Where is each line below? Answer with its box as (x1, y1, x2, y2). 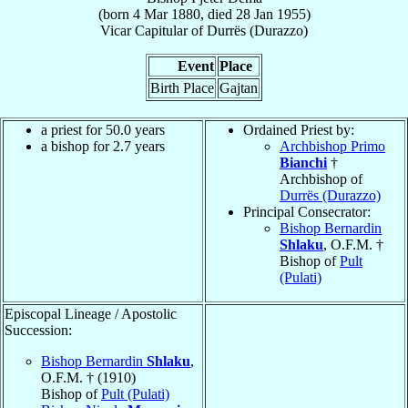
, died (199, 5, 236, 22)
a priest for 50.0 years (41, 121, 165, 138)
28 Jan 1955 (235, 5, 306, 22)
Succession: (5, 321, 72, 338)
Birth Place (150, 79, 214, 96)
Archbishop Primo (280, 138, 385, 154)
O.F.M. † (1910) (41, 369, 136, 385)
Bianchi (280, 154, 327, 170)
